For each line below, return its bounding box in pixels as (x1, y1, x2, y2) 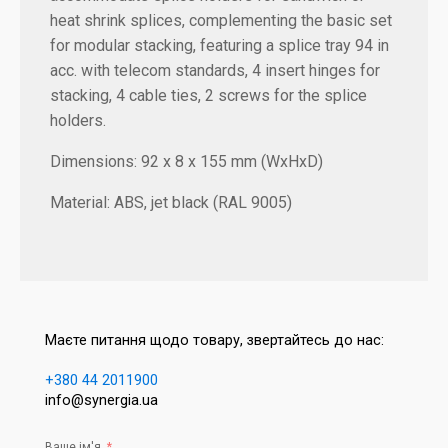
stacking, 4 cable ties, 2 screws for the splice (50, 86, 367, 106)
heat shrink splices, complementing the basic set (50, 11, 392, 31)
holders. (50, 111, 106, 131)
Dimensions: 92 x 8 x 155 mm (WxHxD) (50, 152, 323, 172)
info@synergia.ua (45, 392, 158, 410)
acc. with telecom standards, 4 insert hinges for (50, 61, 380, 81)
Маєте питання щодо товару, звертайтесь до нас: (45, 332, 384, 350)
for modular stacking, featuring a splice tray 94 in (50, 36, 389, 56)
